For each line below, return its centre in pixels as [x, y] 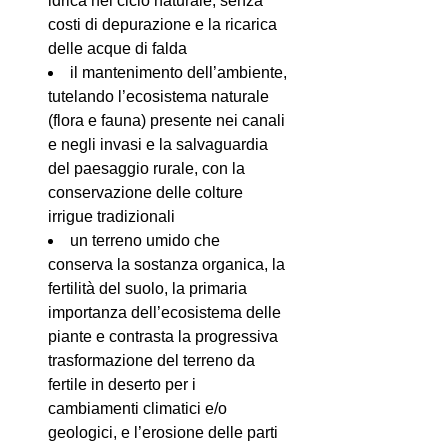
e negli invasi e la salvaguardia [158, 145]
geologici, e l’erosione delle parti [163, 433]
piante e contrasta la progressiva [163, 337]
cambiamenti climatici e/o [137, 409]
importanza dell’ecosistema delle [164, 313]
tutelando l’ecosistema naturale [158, 97]
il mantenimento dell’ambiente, [178, 73]
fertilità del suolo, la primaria [147, 289]
